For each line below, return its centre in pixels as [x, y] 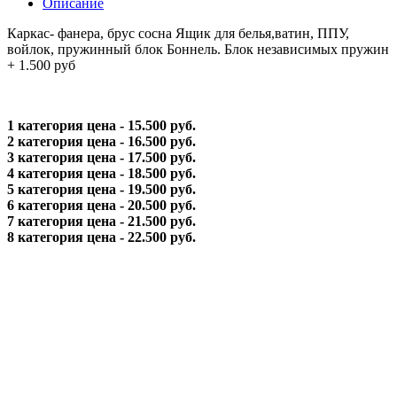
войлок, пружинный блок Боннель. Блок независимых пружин [198, 49]
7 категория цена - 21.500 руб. [101, 221]
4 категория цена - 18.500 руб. [101, 173]
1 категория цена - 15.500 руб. [101, 125]
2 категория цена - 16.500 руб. [101, 141]
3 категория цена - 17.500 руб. [101, 157]
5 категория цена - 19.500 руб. [101, 189]
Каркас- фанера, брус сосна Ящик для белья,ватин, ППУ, [178, 33]
